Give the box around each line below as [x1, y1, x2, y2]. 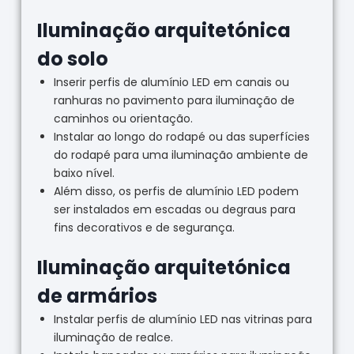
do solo [36, 46, 108, 73]
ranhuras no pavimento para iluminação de [53, 92, 295, 109]
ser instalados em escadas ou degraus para [53, 201, 296, 218]
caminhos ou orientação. [53, 111, 193, 127]
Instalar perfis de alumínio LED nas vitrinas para [53, 311, 312, 328]
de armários [36, 283, 157, 310]
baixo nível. [53, 165, 115, 182]
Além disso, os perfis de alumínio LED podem [53, 183, 299, 200]
